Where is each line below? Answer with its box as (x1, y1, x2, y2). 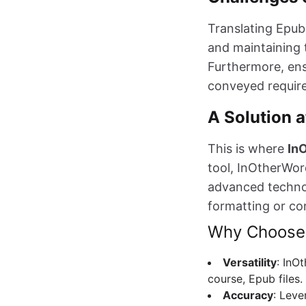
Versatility (223, 255, 277, 270)
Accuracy (223, 288, 273, 303)
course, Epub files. (208, 272, 303, 286)
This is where (208, 141, 288, 156)
